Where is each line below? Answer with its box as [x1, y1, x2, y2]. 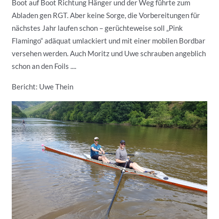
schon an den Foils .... [12, 62, 76, 70]
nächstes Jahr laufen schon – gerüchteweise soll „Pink [12, 23, 183, 32]
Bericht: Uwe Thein [12, 82, 73, 91]
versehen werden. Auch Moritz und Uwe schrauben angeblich [12, 49, 206, 58]
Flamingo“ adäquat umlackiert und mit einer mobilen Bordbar [12, 36, 205, 45]
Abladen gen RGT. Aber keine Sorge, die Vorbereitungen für [12, 11, 200, 20]
